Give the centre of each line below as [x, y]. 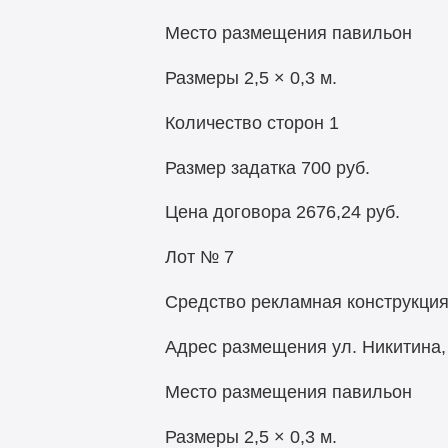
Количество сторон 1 [251, 122]
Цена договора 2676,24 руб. [282, 212]
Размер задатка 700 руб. [267, 167]
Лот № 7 [199, 257]
